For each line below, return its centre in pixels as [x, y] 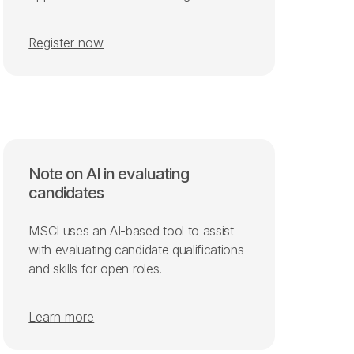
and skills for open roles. [95, 268]
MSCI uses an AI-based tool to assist [131, 230]
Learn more [62, 316]
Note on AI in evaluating [109, 173]
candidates [66, 192]
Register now [66, 42]
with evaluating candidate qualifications [136, 249]
